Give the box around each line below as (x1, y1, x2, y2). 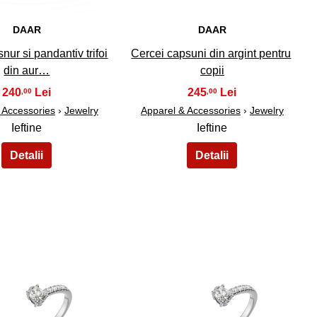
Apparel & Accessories (140, 105, 241, 117)
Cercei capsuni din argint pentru (131, 47, 292, 60)
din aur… (4, 64, 50, 77)
